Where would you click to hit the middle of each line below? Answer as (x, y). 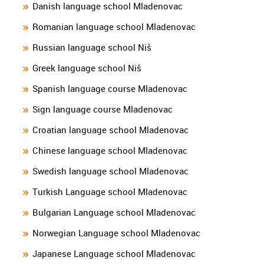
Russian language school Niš (92, 47)
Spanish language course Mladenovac (110, 89)
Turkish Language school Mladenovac (110, 192)
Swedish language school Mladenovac (110, 171)
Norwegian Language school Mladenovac (116, 233)
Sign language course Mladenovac (103, 109)
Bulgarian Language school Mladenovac (114, 212)
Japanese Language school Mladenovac (114, 254)
